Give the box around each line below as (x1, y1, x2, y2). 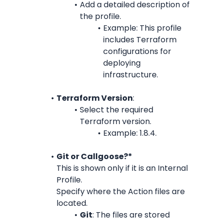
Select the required (79, 104, 153, 115)
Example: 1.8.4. (103, 127, 157, 139)
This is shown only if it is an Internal (56, 163, 188, 174)
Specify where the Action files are (56, 186, 185, 197)
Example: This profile (103, 22, 182, 34)
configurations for (103, 46, 171, 57)
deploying (103, 57, 141, 69)
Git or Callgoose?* (56, 151, 132, 162)
